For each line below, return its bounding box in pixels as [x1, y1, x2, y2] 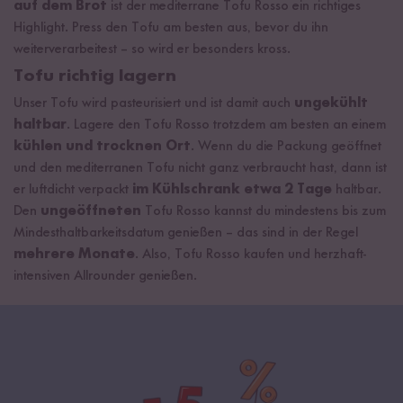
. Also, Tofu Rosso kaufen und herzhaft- [135, 246, 366, 262]
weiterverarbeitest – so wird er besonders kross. [13, 41, 291, 57]
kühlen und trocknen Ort [13, 139, 191, 154]
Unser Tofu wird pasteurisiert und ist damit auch [13, 95, 291, 111]
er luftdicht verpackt [13, 182, 129, 197]
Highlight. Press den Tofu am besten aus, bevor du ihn [13, 20, 328, 35]
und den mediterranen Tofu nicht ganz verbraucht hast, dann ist [13, 160, 387, 175]
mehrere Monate [13, 246, 135, 262]
